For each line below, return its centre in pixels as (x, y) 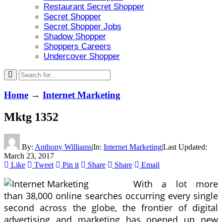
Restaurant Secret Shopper (94, 7)
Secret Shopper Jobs (83, 27)
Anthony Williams (63, 147)
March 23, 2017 (29, 156)
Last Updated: (185, 147)
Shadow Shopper (75, 36)
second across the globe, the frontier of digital (111, 208)
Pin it (71, 165)
